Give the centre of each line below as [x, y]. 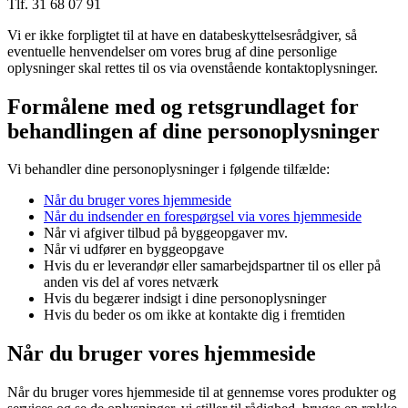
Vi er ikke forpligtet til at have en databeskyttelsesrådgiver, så [182, 35]
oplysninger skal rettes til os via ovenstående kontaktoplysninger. [193, 67]
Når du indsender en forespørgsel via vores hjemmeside [203, 217]
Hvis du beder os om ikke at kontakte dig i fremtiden [194, 315]
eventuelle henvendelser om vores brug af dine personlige [172, 51]
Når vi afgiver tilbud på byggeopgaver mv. [166, 233]
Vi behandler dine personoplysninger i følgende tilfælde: [168, 169]
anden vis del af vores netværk [131, 282]
